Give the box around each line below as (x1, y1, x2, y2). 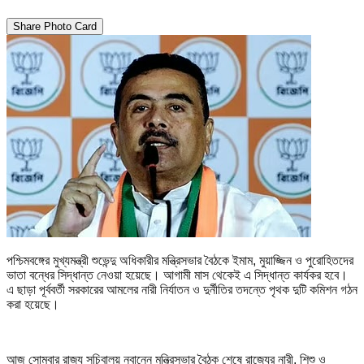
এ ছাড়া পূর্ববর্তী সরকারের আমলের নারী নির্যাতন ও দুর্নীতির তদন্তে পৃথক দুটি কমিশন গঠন (6, 282, 357, 297)
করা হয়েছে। (6, 297, 59, 311)
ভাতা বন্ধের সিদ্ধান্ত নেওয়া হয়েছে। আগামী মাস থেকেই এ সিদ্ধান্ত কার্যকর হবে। (6, 267, 348, 282)
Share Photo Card (13, 19, 97, 32)
